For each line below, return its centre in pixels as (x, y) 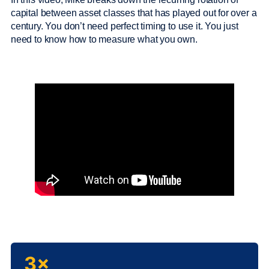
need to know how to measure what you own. (105, 39)
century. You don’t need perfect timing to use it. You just (125, 26)
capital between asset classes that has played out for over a (134, 13)
